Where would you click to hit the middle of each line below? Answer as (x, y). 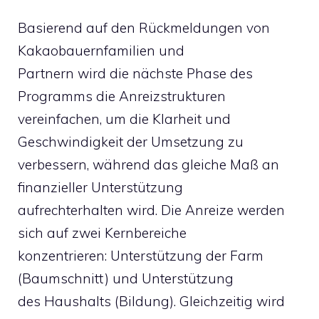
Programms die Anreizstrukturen (122, 96)
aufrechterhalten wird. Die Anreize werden (151, 210)
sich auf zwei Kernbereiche (102, 233)
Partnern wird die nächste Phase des (135, 73)
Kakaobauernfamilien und (101, 51)
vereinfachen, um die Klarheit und (124, 119)
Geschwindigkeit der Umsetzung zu (131, 142)
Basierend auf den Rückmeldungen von (144, 28)
